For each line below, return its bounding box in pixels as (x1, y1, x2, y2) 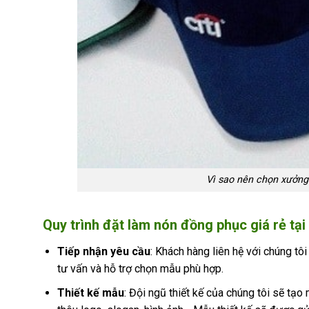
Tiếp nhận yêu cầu (57, 245, 150, 259)
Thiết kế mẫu (57, 286, 124, 299)
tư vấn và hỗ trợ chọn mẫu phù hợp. (57, 262, 223, 276)
